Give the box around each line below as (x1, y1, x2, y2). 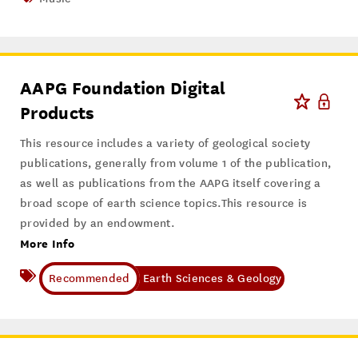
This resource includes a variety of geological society (20, 137, 311, 151)
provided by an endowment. (20, 217, 176, 231)
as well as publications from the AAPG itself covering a (20, 177, 321, 191)
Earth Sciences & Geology (139, 272, 282, 286)
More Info (20, 237, 74, 251)
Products (20, 103, 95, 124)
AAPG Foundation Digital (20, 78, 226, 99)
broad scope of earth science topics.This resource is (20, 197, 308, 211)
